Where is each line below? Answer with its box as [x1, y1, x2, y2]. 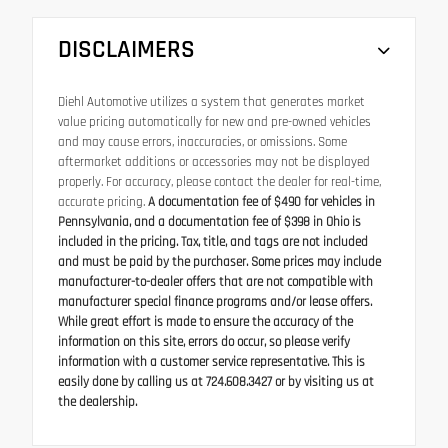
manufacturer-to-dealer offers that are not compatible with [58, 274, 373, 292]
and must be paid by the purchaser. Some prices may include [58, 254, 381, 272]
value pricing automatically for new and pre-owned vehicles [58, 114, 371, 132]
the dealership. [58, 394, 137, 412]
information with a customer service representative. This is [58, 354, 365, 372]
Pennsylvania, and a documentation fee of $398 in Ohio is [58, 214, 361, 232]
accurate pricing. [58, 194, 145, 212]
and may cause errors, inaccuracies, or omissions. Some [58, 134, 347, 152]
